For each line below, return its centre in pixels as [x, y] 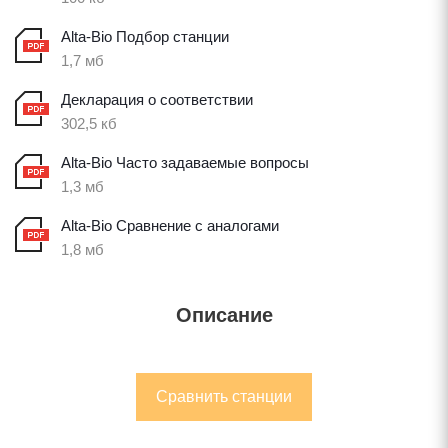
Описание [224, 315]
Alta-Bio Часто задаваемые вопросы [185, 162]
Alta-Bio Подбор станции [145, 36]
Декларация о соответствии [157, 99]
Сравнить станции [224, 396]
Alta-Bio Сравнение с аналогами [170, 225]
